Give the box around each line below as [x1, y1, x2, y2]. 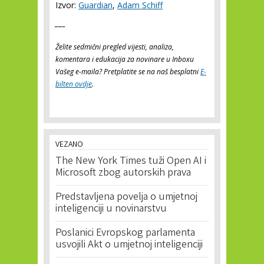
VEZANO [55, 139, 83, 151]
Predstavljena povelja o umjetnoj [55, 190, 197, 205]
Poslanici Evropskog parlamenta [55, 226, 195, 241]
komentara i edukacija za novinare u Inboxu [55, 54, 194, 64]
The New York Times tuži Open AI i [55, 154, 206, 169]
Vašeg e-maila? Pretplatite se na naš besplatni [55, 67, 200, 77]
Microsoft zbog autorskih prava [55, 166, 191, 181]
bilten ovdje [55, 79, 92, 89]
